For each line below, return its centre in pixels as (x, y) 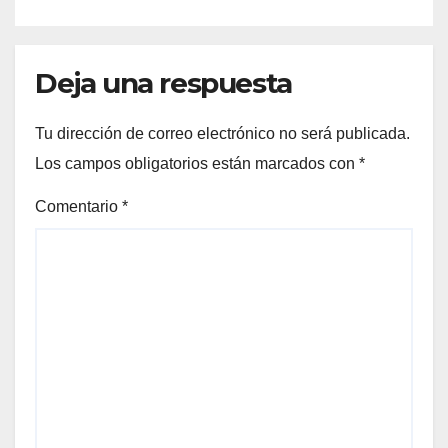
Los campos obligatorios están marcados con (197, 164)
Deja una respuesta (163, 83)
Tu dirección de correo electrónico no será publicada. (222, 134)
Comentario (78, 206)
